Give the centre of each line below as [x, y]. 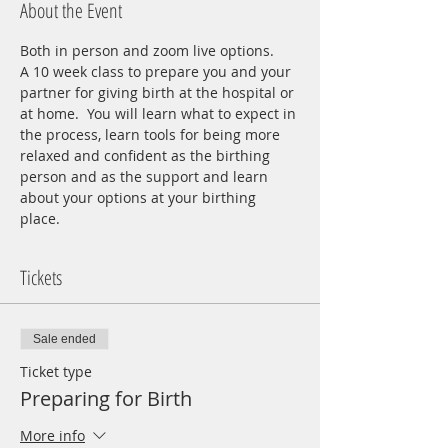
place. [44, 218]
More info [52, 436]
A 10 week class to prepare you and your [157, 71]
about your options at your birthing [140, 197]
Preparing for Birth [106, 398]
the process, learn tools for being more [152, 134]
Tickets [41, 277]
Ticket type [56, 371]
